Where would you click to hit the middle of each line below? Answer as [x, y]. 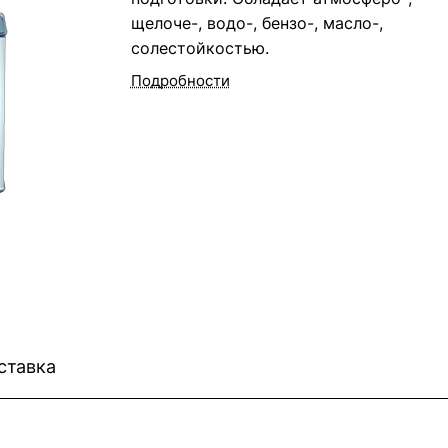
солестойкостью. [199, 48]
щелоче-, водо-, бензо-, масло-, [256, 23]
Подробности [180, 81]
